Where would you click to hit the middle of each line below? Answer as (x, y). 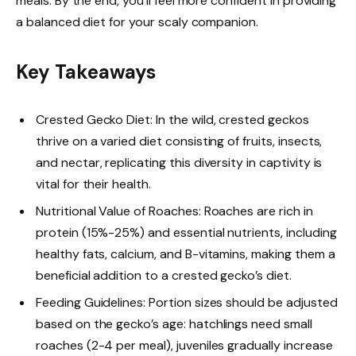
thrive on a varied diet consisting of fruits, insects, (179, 141)
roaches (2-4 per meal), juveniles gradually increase (184, 346)
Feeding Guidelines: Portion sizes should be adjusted (187, 303)
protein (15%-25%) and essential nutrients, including (186, 233)
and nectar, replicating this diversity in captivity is (179, 163)
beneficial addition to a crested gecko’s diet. (164, 276)
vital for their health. (93, 184)
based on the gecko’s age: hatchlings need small (174, 324)
